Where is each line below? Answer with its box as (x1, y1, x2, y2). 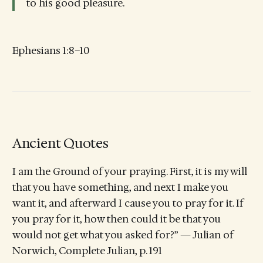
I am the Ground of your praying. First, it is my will (12, 165, 247, 178)
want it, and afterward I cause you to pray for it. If (12, 197, 244, 210)
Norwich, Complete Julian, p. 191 (12, 244, 162, 258)
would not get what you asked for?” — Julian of (12, 228, 234, 242)
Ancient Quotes (12, 134, 109, 153)
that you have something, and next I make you (12, 181, 228, 194)
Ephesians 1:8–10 (12, 44, 89, 58)
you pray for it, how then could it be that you (12, 213, 221, 226)
